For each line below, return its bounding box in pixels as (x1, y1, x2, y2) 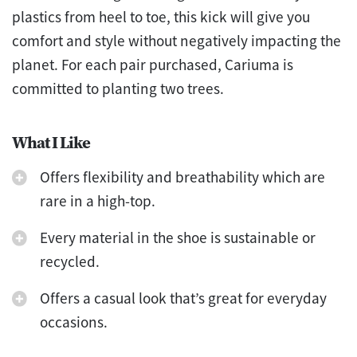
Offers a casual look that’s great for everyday (40, 288, 327, 308)
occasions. (40, 312, 108, 331)
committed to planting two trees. (12, 78, 224, 98)
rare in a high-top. (40, 190, 155, 210)
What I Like (12, 130, 90, 154)
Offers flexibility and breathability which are (40, 167, 325, 186)
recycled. (40, 251, 100, 271)
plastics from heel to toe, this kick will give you (12, 6, 310, 26)
